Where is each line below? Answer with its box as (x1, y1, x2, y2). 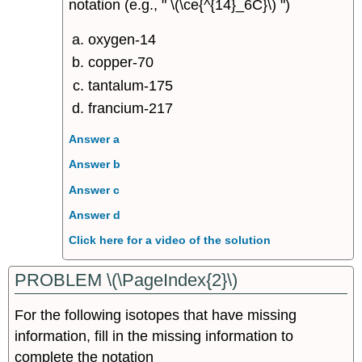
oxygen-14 (88, 32, 157, 48)
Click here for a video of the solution (68, 234, 271, 247)
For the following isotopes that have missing (15, 306, 297, 323)
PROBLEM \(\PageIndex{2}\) (15, 269, 238, 290)
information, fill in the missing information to (15, 327, 294, 344)
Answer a (68, 132, 120, 145)
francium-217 (88, 100, 174, 117)
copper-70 (88, 54, 154, 71)
